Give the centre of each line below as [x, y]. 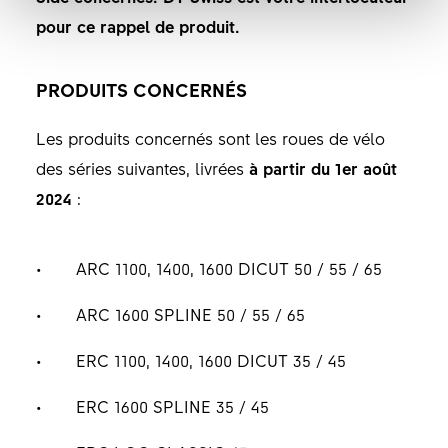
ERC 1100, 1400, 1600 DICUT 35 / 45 [210, 359]
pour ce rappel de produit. [137, 25]
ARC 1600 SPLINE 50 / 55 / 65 [190, 313]
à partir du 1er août [320, 167]
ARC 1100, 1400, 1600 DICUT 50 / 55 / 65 [228, 267]
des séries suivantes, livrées [139, 167]
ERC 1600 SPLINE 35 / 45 [172, 405]
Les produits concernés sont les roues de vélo [210, 137]
